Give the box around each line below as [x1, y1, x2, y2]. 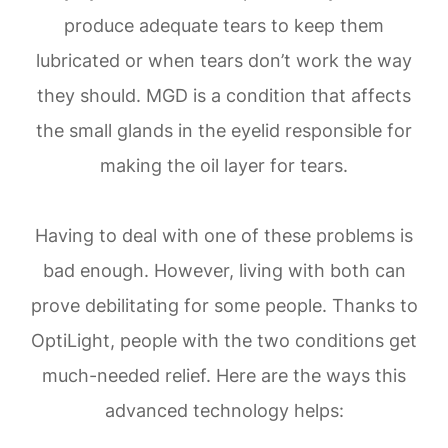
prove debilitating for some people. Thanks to [30, 294, 418, 316]
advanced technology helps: [104, 399, 344, 421]
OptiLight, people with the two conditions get [31, 329, 417, 351]
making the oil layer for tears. [100, 154, 348, 176]
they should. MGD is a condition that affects [37, 84, 411, 106]
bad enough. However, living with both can [42, 259, 406, 281]
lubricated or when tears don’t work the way [36, 49, 412, 71]
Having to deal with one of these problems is [35, 224, 413, 246]
